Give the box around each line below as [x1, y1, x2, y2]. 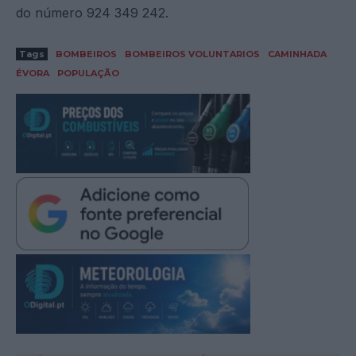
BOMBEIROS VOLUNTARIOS [125, 48, 260, 60]
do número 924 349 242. [16, 4, 168, 21]
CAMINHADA [268, 48, 327, 60]
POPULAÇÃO [57, 67, 119, 79]
